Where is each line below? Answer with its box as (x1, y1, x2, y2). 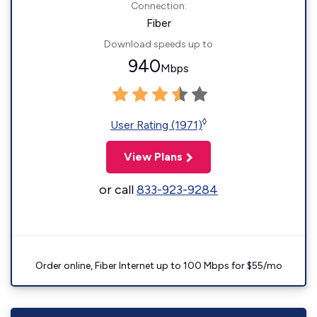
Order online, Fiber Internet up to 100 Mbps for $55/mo (35, 260, 282, 272)
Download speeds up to (104, 38, 213, 50)
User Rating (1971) (110, 118, 202, 132)
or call (99, 182, 137, 197)
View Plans (124, 150, 183, 163)
